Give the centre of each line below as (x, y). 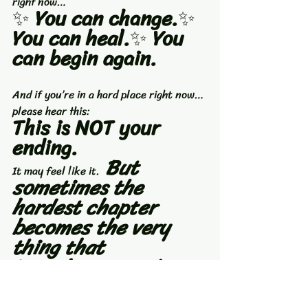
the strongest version (110, 288)
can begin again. (85, 59)
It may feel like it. (56, 171)
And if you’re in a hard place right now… (108, 95)
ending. (45, 148)
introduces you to (94, 268)
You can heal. (71, 39)
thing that (61, 248)
